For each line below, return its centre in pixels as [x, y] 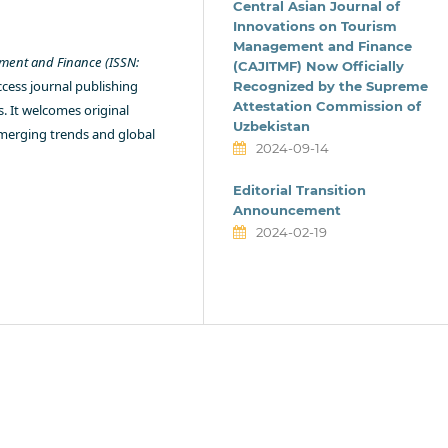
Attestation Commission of [327, 105]
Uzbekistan [271, 125]
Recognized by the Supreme [330, 85]
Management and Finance [322, 45]
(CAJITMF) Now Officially [318, 65]
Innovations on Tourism [315, 25]
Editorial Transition [299, 190]
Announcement [287, 210]
